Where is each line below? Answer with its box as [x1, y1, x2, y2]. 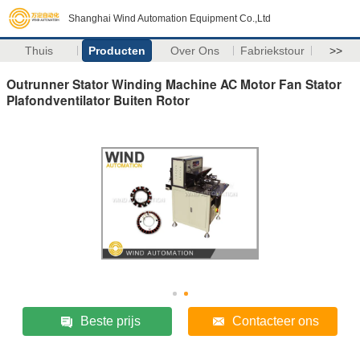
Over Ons [170, 44, 219, 57]
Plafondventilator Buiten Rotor [6, 90, 190, 109]
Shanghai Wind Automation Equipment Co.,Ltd [68, 13, 271, 24]
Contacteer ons [231, 313, 319, 328]
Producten [88, 44, 145, 57]
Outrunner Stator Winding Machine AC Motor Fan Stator [6, 74, 342, 93]
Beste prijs [80, 313, 141, 328]
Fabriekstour [240, 44, 305, 57]
